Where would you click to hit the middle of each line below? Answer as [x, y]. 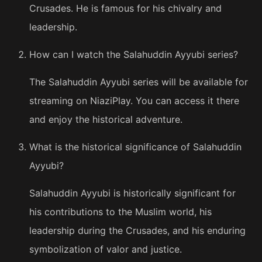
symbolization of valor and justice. [106, 249]
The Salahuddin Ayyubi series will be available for [139, 82]
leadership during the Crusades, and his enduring [137, 231]
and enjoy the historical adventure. [106, 120]
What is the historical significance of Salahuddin [135, 147]
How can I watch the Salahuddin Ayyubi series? [134, 55]
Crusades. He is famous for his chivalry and [125, 8]
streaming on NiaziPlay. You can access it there [134, 101]
